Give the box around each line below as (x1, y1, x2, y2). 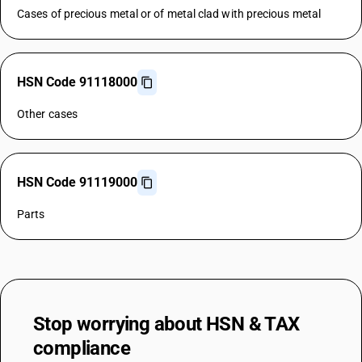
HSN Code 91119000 (17, 175, 137, 190)
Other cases (17, 107, 78, 120)
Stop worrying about (33, 313, 206, 335)
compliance (33, 337, 131, 360)
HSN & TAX (206, 313, 300, 335)
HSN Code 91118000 (17, 74, 137, 90)
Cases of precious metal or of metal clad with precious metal (17, 7, 322, 20)
